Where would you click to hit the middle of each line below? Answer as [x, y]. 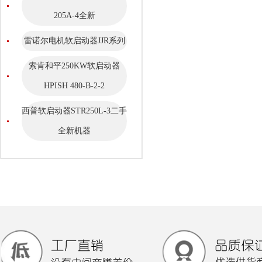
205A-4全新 [74, 15]
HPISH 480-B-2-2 [74, 85]
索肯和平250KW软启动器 [74, 65]
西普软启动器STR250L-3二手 [74, 111]
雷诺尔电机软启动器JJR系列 [74, 40]
